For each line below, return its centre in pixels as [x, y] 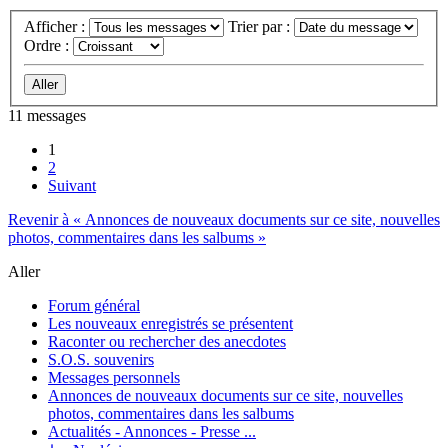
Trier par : [261, 26]
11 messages [47, 115]
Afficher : [56, 26]
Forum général [94, 305]
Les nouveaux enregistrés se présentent [170, 323]
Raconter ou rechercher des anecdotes [167, 341]
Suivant [72, 185]
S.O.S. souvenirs [101, 359]
